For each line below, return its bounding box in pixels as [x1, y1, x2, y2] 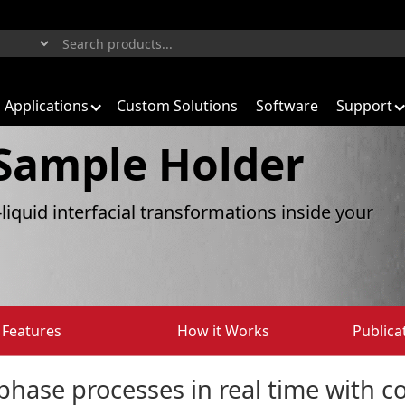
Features [2, 321, 62, 341]
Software [256, 96, 318, 116]
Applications [5, 96, 89, 116]
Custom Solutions [117, 96, 238, 116]
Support [336, 96, 392, 116]
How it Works [177, 321, 270, 341]
